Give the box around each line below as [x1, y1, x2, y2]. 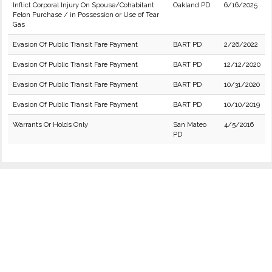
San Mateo [173, 120, 206, 129]
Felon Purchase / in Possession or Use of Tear [13, 10, 159, 19]
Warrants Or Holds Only [13, 120, 88, 129]
